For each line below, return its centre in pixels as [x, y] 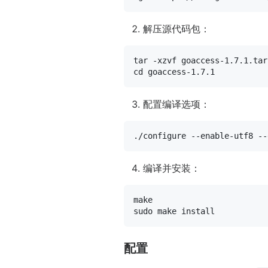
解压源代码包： [176, 29]
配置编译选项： [176, 104]
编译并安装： [172, 168]
